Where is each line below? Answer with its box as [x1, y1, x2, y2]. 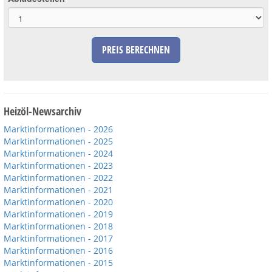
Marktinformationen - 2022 [4, 171, 113, 183]
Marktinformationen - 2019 [4, 208, 113, 220]
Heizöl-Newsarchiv [4, 103, 81, 118]
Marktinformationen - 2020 [4, 195, 113, 208]
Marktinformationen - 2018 [4, 220, 113, 232]
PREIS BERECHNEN [102, 42, 170, 56]
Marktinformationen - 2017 [4, 232, 113, 244]
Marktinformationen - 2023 [4, 159, 113, 171]
